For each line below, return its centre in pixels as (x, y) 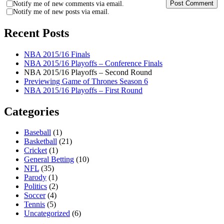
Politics (35, 186)
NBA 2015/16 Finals (57, 54)
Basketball (40, 141)
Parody (35, 177)
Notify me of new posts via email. (61, 11)
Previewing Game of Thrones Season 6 (86, 81)
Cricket (35, 150)
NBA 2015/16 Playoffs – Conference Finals (93, 63)
